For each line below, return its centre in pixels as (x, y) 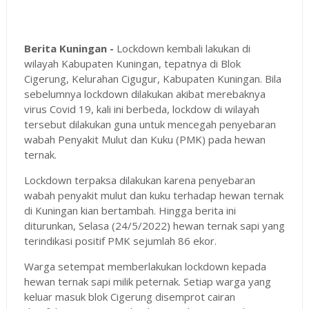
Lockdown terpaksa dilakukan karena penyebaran (139, 180)
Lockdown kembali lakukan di (182, 49)
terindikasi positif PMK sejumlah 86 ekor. (120, 241)
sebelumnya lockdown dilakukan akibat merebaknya (144, 94)
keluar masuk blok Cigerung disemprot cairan (129, 297)
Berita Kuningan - (69, 49)
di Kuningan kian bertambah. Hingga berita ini (130, 211)
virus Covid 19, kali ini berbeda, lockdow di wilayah (141, 109)
